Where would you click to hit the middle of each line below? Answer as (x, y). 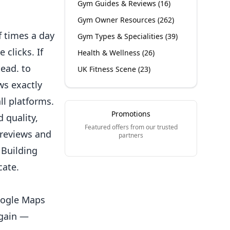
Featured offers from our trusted (131, 127)
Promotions (131, 114)
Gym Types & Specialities (121, 36)
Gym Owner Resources (117, 20)
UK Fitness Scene (107, 69)
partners (131, 135)
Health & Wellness (109, 53)
